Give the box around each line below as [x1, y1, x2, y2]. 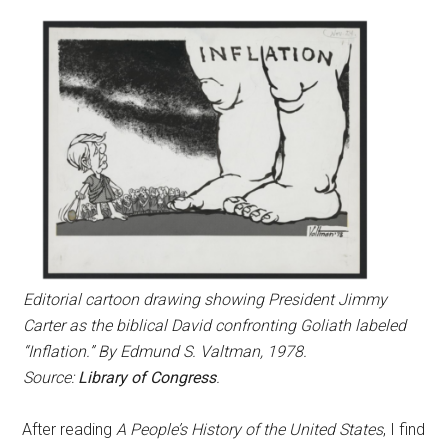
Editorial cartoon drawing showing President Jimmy [22, 290, 387, 310]
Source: [22, 368, 78, 388]
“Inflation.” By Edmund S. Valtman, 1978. [22, 342, 307, 362]
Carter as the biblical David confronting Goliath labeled [22, 316, 406, 336]
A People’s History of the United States [116, 420, 384, 440]
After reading [22, 420, 117, 440]
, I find [383, 420, 426, 440]
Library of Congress [77, 368, 216, 388]
